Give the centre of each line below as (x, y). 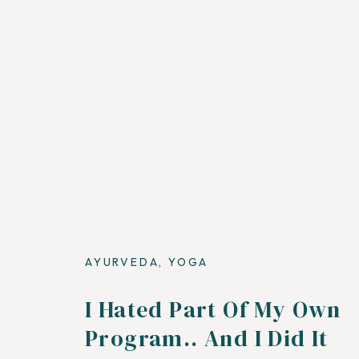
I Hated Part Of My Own (213, 309)
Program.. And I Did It (207, 338)
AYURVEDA (122, 262)
